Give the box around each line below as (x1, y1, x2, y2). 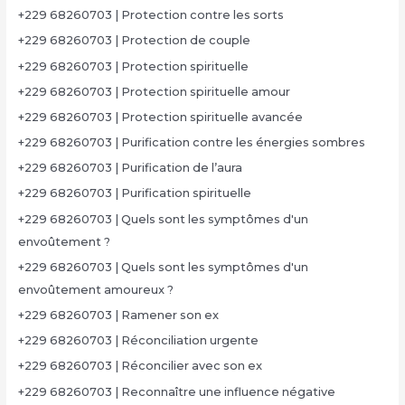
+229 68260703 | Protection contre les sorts (17, 8, 284, 23)
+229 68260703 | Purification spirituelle (17, 186, 251, 201)
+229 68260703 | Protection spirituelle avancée (17, 109, 303, 124)
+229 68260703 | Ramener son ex (17, 308, 219, 323)
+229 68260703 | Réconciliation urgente (17, 334, 259, 348)
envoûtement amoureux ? (17, 282, 174, 297)
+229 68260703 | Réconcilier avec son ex (17, 359, 262, 373)
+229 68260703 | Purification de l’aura (17, 161, 242, 175)
